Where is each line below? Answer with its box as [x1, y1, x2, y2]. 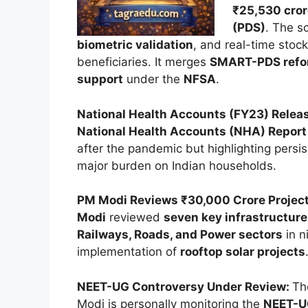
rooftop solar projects [180, 245, 305, 259]
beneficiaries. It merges [77, 55, 210, 69]
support [77, 72, 123, 87]
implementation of [77, 245, 180, 259]
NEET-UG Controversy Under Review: [77, 279, 292, 294]
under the [123, 72, 184, 87]
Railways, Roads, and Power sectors [77, 228, 283, 242]
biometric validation [77, 38, 193, 52]
